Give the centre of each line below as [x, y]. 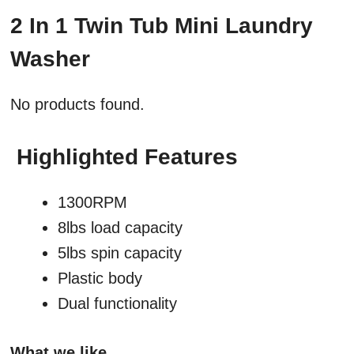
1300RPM [92, 203]
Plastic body [100, 279]
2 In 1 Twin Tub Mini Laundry [162, 26]
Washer [50, 59]
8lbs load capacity [120, 228]
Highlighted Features [127, 157]
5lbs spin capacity [120, 253]
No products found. [77, 105]
